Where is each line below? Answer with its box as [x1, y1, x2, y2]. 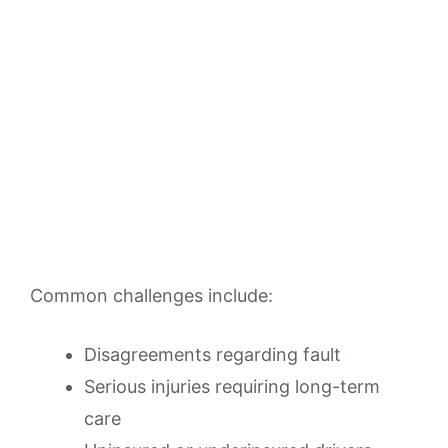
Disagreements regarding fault [84, 343, 341, 365]
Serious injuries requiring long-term [84, 375, 380, 397]
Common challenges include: [30, 284, 273, 306]
